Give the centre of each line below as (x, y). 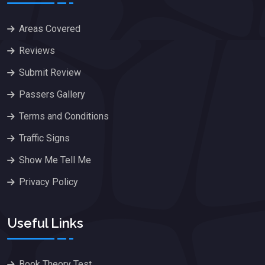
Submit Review (50, 73)
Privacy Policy (49, 182)
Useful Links (45, 223)
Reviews (37, 51)
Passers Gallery (52, 95)
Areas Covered (50, 29)
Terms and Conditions (64, 117)
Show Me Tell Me (55, 160)
